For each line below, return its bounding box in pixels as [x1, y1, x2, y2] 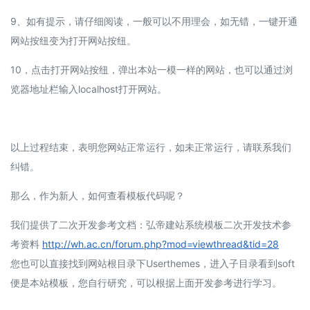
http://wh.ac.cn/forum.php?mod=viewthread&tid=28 [42, 238, 279, 250]
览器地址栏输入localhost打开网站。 [10, 83, 167, 95]
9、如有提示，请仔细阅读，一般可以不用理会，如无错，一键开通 [10, 15, 298, 27]
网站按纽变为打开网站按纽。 [10, 35, 136, 46]
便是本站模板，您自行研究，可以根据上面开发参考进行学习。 [10, 277, 282, 289]
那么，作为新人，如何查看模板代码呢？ [10, 190, 185, 201]
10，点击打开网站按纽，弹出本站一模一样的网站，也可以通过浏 [10, 64, 293, 75]
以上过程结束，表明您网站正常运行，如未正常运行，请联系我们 [10, 141, 291, 153]
